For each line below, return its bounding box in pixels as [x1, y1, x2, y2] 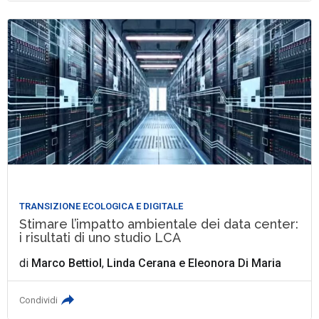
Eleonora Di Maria [188, 256, 282, 270]
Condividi [19, 294, 58, 305]
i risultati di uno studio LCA [19, 229, 182, 245]
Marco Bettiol [31, 256, 103, 270]
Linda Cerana [107, 256, 177, 270]
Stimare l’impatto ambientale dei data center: [19, 216, 299, 231]
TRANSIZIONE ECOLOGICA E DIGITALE [19, 200, 184, 211]
